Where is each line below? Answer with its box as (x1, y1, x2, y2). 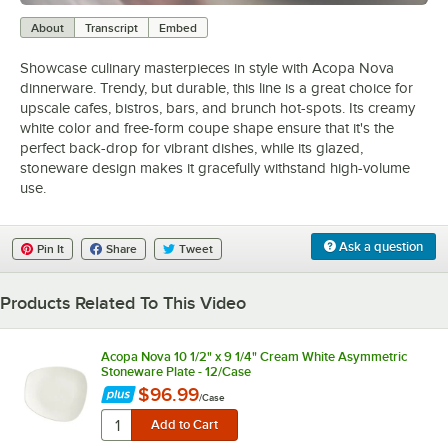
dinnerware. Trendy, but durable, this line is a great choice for (20, 79, 413, 96)
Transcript (85, 21, 138, 35)
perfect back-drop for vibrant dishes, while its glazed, (20, 139, 363, 156)
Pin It (37, 241, 64, 256)
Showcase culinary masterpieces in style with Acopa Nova (20, 59, 394, 76)
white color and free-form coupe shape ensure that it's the (20, 119, 394, 136)
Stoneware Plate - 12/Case (100, 363, 251, 379)
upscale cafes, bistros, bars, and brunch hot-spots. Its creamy (20, 99, 415, 116)
